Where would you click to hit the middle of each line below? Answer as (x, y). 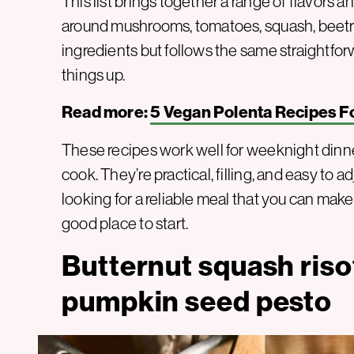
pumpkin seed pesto (197, 302)
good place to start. (125, 224)
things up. (94, 75)
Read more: (106, 113)
